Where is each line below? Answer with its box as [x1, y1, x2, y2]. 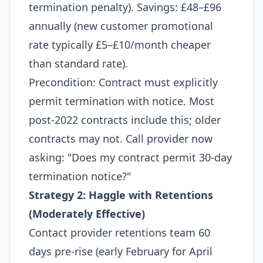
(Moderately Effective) [29, 207, 145, 221]
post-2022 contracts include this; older [29, 113, 221, 127]
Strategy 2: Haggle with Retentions [29, 188, 213, 202]
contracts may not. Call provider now [29, 131, 213, 146]
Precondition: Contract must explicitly [29, 75, 218, 89]
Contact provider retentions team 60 [29, 225, 210, 240]
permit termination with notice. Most [29, 94, 214, 108]
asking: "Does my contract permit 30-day [29, 150, 232, 164]
